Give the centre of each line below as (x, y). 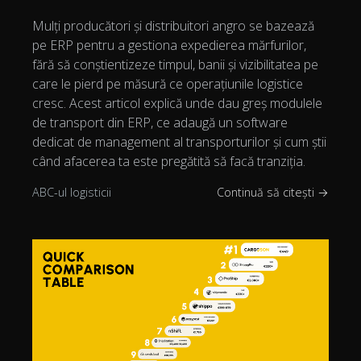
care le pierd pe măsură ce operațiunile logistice (168, 84)
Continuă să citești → (273, 193)
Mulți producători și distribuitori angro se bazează (173, 26)
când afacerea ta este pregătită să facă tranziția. (169, 162)
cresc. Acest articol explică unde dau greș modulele (177, 104)
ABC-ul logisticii (72, 193)
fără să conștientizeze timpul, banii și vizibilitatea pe (175, 65)
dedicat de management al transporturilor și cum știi (179, 142)
